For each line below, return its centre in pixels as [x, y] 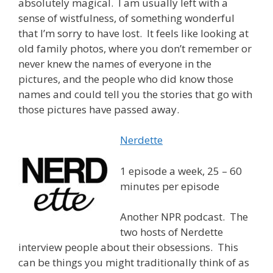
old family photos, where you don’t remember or [135, 48]
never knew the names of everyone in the [115, 63]
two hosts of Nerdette [172, 232]
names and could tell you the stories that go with [135, 94]
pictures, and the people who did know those [126, 79]
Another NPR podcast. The [184, 217]
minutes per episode [170, 186]
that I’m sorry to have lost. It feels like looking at [133, 33]
